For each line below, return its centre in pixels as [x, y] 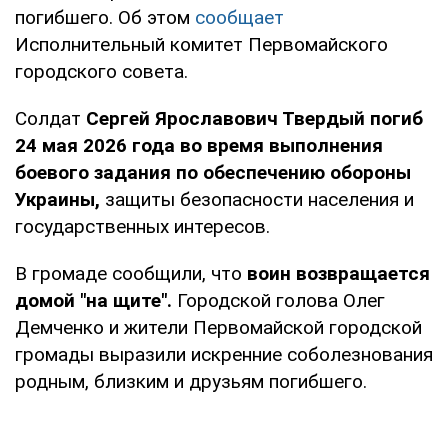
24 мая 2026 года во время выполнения [199, 145]
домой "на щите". [93, 300]
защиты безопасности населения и [257, 199]
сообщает [239, 17]
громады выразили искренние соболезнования [224, 354]
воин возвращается [338, 273]
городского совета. [101, 71]
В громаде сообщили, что [131, 273]
